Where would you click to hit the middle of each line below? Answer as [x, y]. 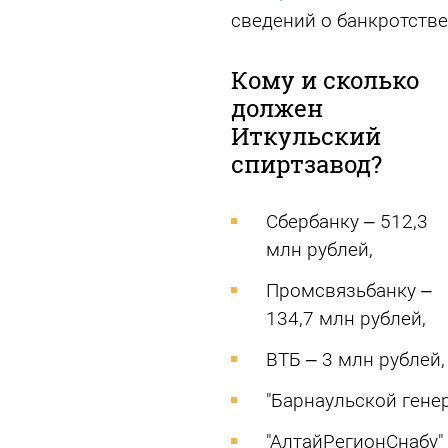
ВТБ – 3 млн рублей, [355, 359]
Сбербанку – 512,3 [346, 221]
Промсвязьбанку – [348, 290]
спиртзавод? [306, 164]
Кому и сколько [324, 80]
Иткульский [305, 136]
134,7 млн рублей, [345, 318]
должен [276, 108]
